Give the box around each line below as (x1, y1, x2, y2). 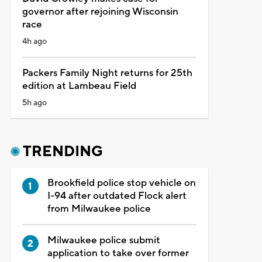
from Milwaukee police (47, 202, 151, 215)
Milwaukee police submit (47, 233, 160, 247)
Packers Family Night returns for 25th (22, 66, 192, 80)
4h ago (22, 36, 47, 47)
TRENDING (22, 142, 103, 161)
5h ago (22, 97, 47, 108)
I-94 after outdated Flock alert (47, 189, 187, 202)
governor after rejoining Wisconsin (22, 5, 178, 18)
